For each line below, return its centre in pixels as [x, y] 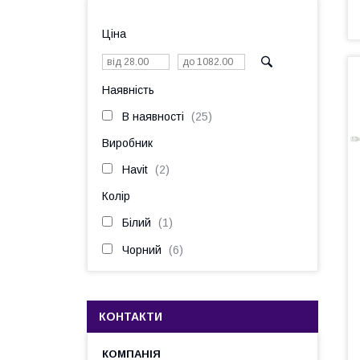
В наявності [153, 117]
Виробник [127, 143]
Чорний [142, 250]
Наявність [128, 90]
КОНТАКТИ [131, 317]
